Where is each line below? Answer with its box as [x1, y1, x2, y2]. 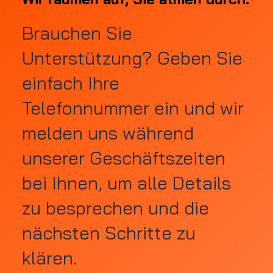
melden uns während [22, 121, 194, 144]
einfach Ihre [22, 71, 120, 94]
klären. [22, 246, 78, 269]
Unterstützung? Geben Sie [22, 46, 243, 69]
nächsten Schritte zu [22, 221, 196, 244]
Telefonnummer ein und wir [22, 96, 244, 119]
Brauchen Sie [22, 21, 133, 44]
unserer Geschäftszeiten [22, 146, 226, 169]
